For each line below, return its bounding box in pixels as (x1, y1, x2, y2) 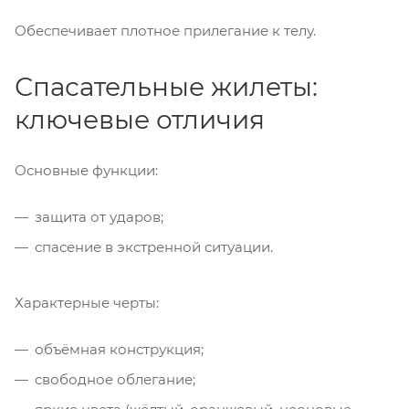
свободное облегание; (35, 370, 195, 388)
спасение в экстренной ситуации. (35, 237, 273, 256)
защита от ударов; (35, 207, 163, 225)
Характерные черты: (15, 293, 159, 311)
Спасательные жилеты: (15, 70, 318, 102)
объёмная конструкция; (35, 340, 204, 358)
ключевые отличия (15, 103, 265, 135)
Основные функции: (15, 161, 158, 179)
